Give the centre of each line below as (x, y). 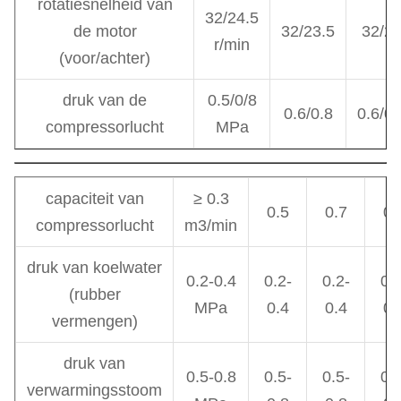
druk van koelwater (94, 268)
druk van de (105, 100)
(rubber (94, 294)
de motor (105, 31)
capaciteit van (94, 199)
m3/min (211, 226)
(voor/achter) (105, 58)
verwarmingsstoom (94, 390)
